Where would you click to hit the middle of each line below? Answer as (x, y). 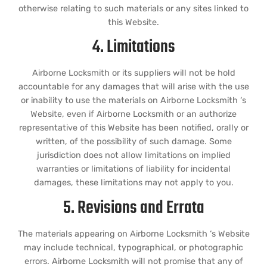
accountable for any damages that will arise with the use (133, 87)
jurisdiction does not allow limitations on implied (133, 156)
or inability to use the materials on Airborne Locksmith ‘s (133, 101)
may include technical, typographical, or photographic (133, 247)
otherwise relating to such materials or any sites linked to (133, 8)
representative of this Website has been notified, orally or (133, 128)
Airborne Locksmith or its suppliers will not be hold (133, 73)
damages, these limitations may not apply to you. (133, 183)
